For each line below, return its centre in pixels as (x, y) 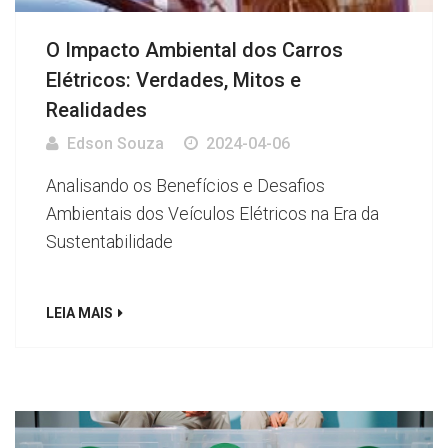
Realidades (96, 109)
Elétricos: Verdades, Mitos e (173, 79)
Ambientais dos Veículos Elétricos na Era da (212, 213)
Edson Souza (115, 143)
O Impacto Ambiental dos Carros (194, 49)
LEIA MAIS (79, 312)
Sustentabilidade (109, 241)
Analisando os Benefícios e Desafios (185, 185)
